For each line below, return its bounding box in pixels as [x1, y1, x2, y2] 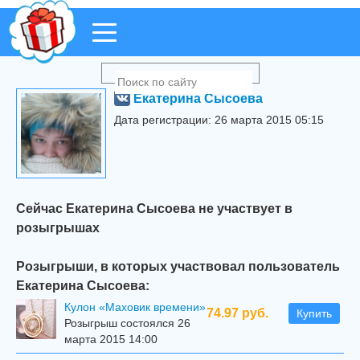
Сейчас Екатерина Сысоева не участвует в [16, 201, 292, 215]
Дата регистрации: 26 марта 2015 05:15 [114, 113, 324, 126]
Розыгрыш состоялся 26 [64, 317, 190, 329]
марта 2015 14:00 [64, 333, 157, 346]
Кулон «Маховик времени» [64, 301, 206, 313]
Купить [297, 307, 332, 320]
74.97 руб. [207, 306, 268, 320]
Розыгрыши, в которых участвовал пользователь [16, 259, 340, 273]
